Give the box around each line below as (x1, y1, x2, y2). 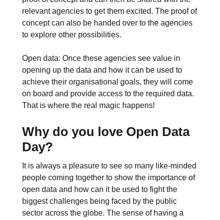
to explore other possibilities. (22, 30, 121, 39)
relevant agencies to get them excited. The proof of (22, 7, 197, 16)
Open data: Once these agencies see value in (22, 54, 180, 63)
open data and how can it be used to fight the (22, 185, 177, 193)
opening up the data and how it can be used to (22, 66, 182, 75)
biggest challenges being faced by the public (22, 196, 177, 205)
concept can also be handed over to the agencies (22, 19, 192, 27)
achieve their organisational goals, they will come (22, 78, 193, 86)
